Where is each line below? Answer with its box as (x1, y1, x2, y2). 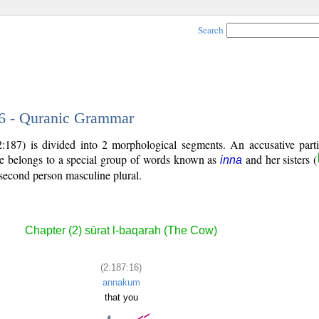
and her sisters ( (242, 152, 318, 167)
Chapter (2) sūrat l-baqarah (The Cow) (25, 224, 217, 237)
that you (104, 291, 138, 303)
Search (198, 23, 224, 36)
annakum (102, 276, 140, 288)
